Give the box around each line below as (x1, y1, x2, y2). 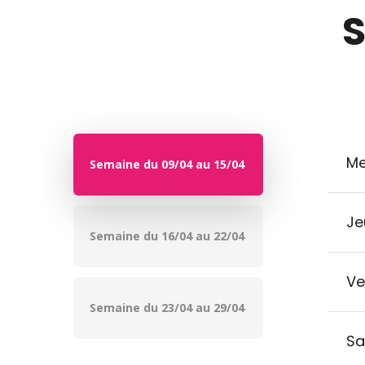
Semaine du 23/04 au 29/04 (90, 299, 244, 315)
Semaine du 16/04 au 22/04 (90, 227, 244, 244)
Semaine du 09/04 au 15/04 (90, 156, 244, 172)
